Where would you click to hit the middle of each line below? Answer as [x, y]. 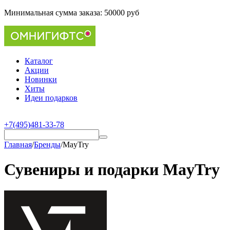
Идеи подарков [51, 98]
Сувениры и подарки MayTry [112, 170]
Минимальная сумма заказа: [54, 13]
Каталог [39, 61]
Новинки [41, 79]
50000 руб [122, 13]
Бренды [47, 145]
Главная [18, 145]
